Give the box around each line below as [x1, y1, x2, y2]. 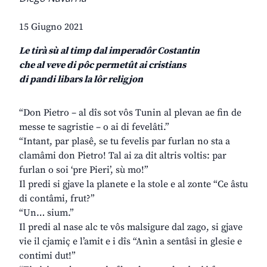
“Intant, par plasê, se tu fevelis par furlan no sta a [19, 135, 230, 148]
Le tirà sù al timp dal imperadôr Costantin [19, 45, 200, 57]
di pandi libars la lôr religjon [19, 73, 143, 86]
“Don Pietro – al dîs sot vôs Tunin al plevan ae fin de [19, 107, 241, 119]
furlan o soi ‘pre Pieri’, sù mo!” [19, 164, 148, 176]
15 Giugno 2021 [19, 21, 83, 33]
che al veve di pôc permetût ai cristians [19, 59, 186, 72]
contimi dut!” [19, 250, 76, 262]
